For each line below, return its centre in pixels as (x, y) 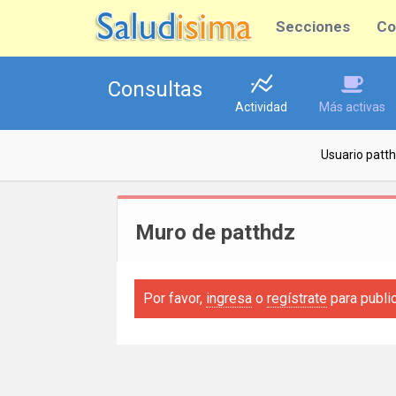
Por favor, (175, 298)
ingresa (229, 298)
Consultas (155, 89)
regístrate (297, 298)
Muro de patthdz (215, 232)
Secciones (313, 27)
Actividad (261, 107)
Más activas (352, 107)
